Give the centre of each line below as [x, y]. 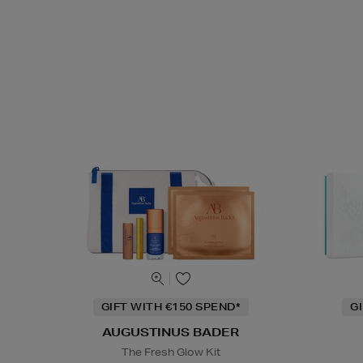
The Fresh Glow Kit [171, 352]
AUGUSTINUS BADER [171, 333]
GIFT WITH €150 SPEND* [171, 307]
